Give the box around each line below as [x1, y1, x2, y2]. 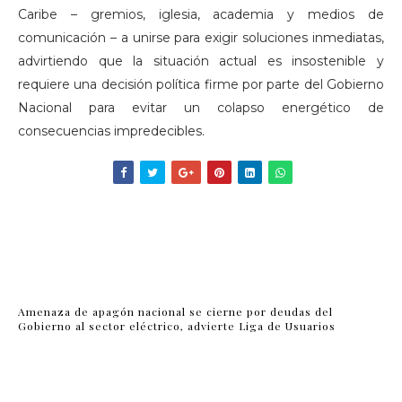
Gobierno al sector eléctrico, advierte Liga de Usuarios [18, 318, 336, 333]
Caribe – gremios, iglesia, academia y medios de [18, 6, 384, 22]
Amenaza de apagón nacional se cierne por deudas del [18, 303, 333, 319]
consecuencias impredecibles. [18, 123, 205, 139]
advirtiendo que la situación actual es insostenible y [18, 53, 384, 69]
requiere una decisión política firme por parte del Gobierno [18, 76, 384, 92]
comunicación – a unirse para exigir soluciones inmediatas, [18, 30, 384, 46]
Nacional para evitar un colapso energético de [18, 100, 384, 116]
